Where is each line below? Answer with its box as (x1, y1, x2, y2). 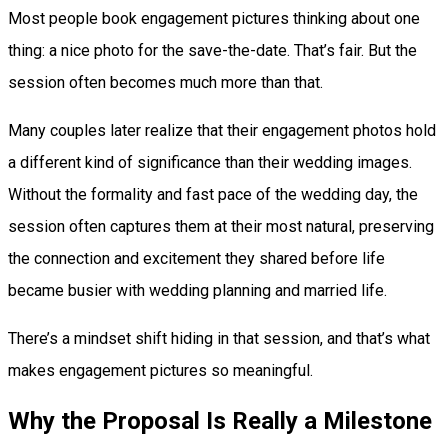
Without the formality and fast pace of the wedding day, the (8, 184, 418, 204)
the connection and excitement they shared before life (8, 248, 385, 268)
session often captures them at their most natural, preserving (8, 216, 434, 236)
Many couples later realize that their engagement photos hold (8, 120, 436, 140)
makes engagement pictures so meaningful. (8, 360, 313, 380)
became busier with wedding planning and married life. (8, 280, 387, 300)
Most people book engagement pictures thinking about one (8, 8, 420, 28)
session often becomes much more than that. (8, 72, 323, 92)
